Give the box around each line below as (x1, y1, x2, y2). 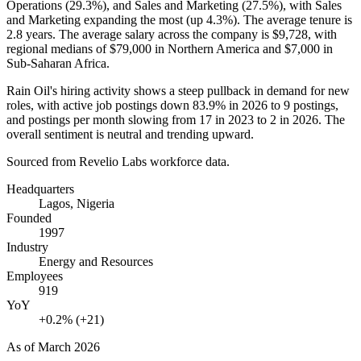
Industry (6, 239, 48, 254)
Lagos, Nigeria (39, 196, 114, 210)
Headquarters (6, 181, 74, 196)
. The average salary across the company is (52, 27, 272, 41)
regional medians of (6, 41, 110, 56)
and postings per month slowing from (6, 112, 199, 127)
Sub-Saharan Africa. (6, 56, 110, 70)
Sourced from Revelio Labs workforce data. (6, 154, 230, 168)
